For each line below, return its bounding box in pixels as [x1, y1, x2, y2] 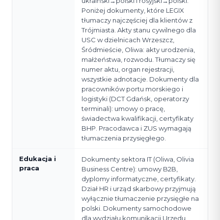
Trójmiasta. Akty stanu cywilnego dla [82, 26, 196, 34]
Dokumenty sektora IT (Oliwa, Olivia [82, 155, 194, 164]
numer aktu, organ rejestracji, [82, 65, 174, 74]
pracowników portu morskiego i [82, 85, 183, 93]
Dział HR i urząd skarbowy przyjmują [82, 185, 196, 193]
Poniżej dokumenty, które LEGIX [82, 6, 184, 15]
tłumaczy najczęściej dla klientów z [82, 16, 192, 25]
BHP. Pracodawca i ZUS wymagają [82, 124, 192, 133]
